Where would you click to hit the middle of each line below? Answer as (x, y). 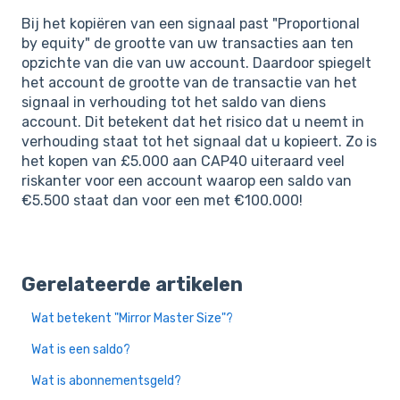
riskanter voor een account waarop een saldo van (187, 181)
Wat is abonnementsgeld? (107, 381)
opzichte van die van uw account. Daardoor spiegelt (196, 63)
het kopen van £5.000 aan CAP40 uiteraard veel (183, 162)
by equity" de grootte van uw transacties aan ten (187, 44)
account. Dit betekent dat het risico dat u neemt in (193, 122)
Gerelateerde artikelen (132, 285)
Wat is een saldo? (81, 350)
